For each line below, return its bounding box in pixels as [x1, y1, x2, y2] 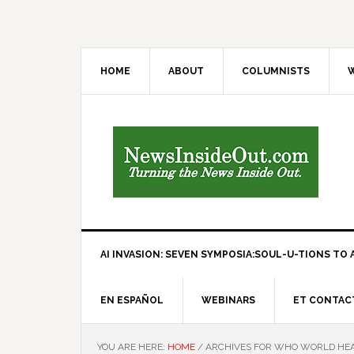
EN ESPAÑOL [100, 295, 164, 306]
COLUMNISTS [242, 66, 310, 77]
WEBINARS [201, 295, 255, 306]
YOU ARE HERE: [97, 341, 168, 352]
